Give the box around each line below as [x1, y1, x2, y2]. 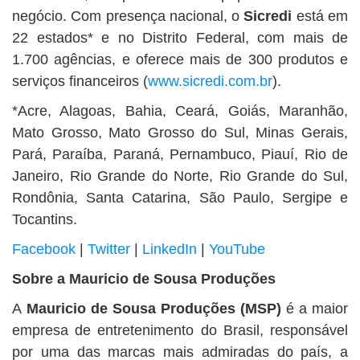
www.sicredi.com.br [148, 73, 272, 89]
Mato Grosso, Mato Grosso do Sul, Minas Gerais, [12, 125, 348, 141]
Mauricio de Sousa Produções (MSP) [27, 301, 281, 317]
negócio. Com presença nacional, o [12, 8, 244, 24]
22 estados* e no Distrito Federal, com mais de [12, 30, 348, 46]
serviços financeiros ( [12, 73, 148, 89]
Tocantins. [12, 211, 77, 227]
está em [292, 8, 349, 24]
